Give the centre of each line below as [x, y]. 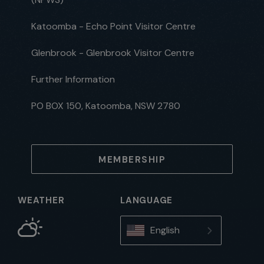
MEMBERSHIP [132, 159]
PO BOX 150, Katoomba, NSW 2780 [106, 105]
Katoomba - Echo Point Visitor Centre [113, 26]
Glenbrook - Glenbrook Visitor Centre [113, 52]
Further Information [73, 79]
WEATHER [41, 200]
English [165, 230]
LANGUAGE [147, 200]
